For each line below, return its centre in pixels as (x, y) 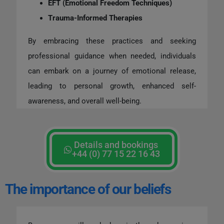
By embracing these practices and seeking (112, 41)
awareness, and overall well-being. (85, 101)
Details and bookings (116, 144)
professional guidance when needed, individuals (112, 56)
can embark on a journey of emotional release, (112, 71)
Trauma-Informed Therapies (96, 18)
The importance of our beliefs (88, 189)
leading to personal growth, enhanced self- (112, 86)
